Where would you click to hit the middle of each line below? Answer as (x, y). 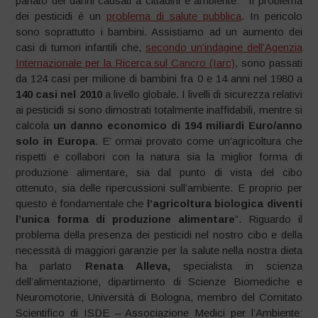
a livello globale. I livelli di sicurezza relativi (203, 94)
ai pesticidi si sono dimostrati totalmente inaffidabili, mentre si (159, 110)
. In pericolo (272, 16)
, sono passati (269, 63)
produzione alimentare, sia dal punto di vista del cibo (159, 172)
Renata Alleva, (134, 266)
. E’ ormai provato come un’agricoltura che (198, 141)
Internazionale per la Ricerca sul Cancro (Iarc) (126, 63)
